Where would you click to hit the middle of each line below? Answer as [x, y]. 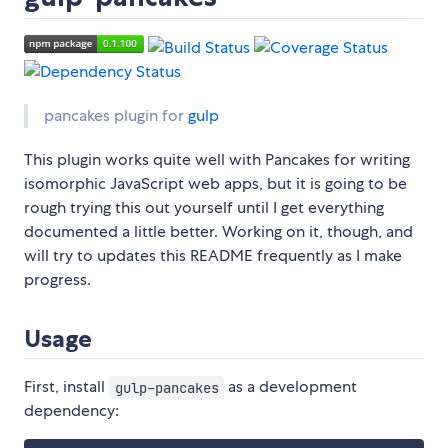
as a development [291, 387]
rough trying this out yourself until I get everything [204, 208]
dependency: [71, 411]
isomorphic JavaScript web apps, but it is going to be [215, 184]
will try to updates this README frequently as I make [213, 256]
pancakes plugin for [116, 116]
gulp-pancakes [166, 387]
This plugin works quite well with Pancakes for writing [217, 160]
